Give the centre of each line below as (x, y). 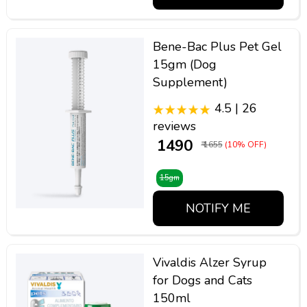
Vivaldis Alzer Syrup (209, 262)
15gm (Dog (184, 64)
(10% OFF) (245, 145)
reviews (174, 126)
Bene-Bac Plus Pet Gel (217, 46)
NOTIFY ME (218, 208)
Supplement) (190, 82)
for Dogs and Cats (202, 280)
